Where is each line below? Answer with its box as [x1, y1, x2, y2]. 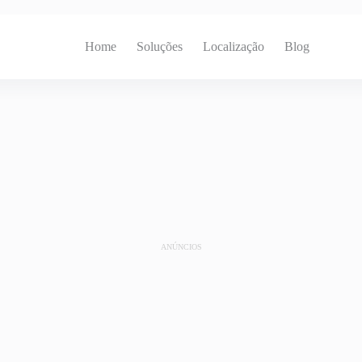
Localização [203, 40, 264, 53]
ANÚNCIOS [160, 242, 202, 252]
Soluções [137, 40, 183, 53]
